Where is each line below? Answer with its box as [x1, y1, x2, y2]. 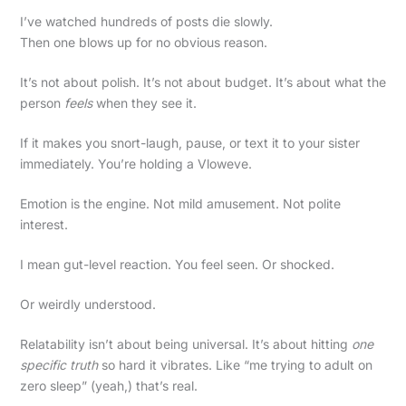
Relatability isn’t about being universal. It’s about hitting [19, 335, 352, 352]
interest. [19, 216, 68, 232]
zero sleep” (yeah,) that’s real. [19, 377, 198, 393]
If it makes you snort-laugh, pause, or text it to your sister [19, 134, 360, 150]
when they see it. [92, 94, 197, 111]
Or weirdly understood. [19, 295, 156, 312]
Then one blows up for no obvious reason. [19, 34, 267, 50]
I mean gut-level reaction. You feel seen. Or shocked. [19, 256, 334, 272]
